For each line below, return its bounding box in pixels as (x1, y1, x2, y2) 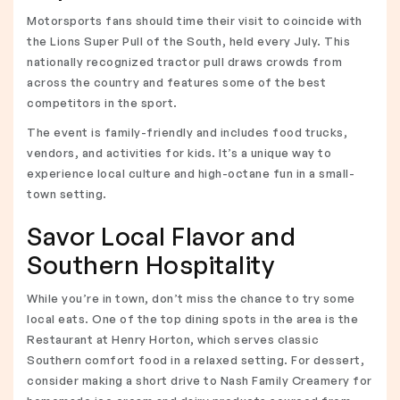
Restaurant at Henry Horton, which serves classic (27, 332, 319, 346)
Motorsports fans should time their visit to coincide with (27, 13, 362, 28)
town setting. (27, 187, 107, 201)
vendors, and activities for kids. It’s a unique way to (27, 146, 331, 160)
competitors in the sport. (27, 96, 178, 110)
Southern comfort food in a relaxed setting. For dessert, (27, 353, 364, 367)
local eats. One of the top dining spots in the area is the (27, 312, 358, 326)
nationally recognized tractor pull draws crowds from (27, 54, 342, 69)
